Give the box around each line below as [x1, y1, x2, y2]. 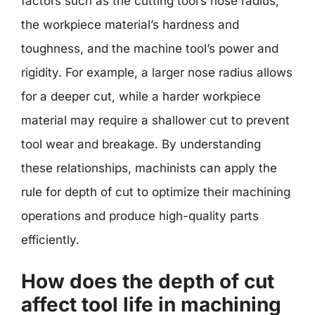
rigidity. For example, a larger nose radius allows [21, 65, 292, 79]
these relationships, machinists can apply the [21, 161, 277, 175]
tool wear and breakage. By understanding [21, 137, 261, 151]
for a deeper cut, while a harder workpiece [21, 89, 261, 103]
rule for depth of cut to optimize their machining [21, 185, 290, 199]
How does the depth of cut [21, 269, 274, 293]
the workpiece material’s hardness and [21, 18, 239, 32]
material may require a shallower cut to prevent [21, 113, 290, 127]
